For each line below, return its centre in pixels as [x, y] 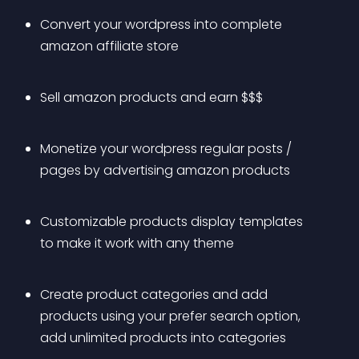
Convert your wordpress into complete [163, 24]
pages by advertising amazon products [165, 170]
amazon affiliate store [109, 46]
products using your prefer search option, [172, 316]
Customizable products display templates [173, 222]
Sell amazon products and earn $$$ [151, 97]
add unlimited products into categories [163, 338]
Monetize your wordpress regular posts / [167, 149]
